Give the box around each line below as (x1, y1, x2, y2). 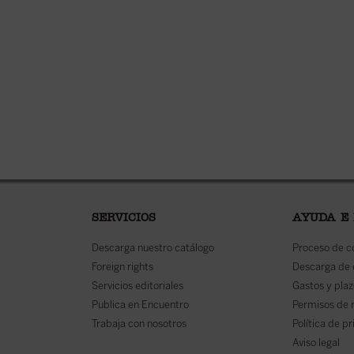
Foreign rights (91, 261, 153, 273)
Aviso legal (292, 337, 340, 348)
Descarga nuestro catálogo (91, 242, 214, 254)
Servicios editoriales (91, 280, 183, 292)
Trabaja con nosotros (91, 318, 186, 330)
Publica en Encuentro (91, 299, 189, 311)
